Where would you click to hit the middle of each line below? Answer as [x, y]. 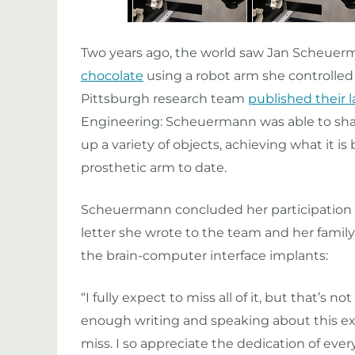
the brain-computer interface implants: [204, 256]
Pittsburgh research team [164, 99]
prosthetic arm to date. [154, 168]
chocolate [112, 76]
